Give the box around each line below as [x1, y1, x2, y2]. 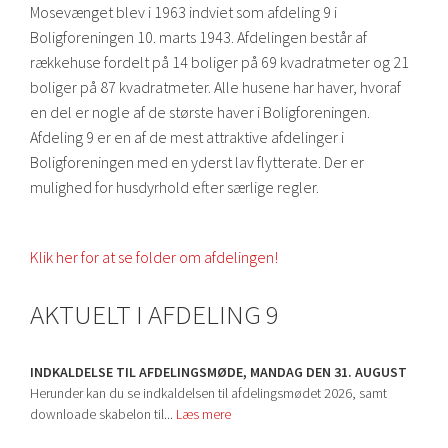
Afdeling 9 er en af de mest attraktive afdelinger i [30, 127, 344, 147]
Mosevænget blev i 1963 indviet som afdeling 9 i [30, 2, 337, 22]
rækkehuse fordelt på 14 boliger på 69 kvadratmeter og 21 [30, 52, 409, 72]
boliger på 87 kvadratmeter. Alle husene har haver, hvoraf [30, 77, 401, 97]
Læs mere [176, 405, 231, 423]
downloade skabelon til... [30, 405, 176, 423]
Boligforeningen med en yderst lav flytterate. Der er [30, 152, 364, 172]
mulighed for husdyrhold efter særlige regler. [30, 177, 319, 197]
